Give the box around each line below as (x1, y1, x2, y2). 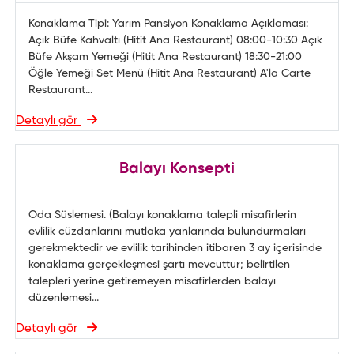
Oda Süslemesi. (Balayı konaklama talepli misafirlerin (28, 209, 297, 220)
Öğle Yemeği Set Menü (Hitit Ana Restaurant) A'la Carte (28, 68, 311, 79)
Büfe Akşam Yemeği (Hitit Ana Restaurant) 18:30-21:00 (28, 51, 303, 62)
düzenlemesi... (28, 292, 100, 303)
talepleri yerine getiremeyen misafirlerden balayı (28, 276, 277, 287)
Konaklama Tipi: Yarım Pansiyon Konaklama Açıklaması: (28, 18, 309, 29)
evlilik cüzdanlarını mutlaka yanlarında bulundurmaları (28, 226, 307, 237)
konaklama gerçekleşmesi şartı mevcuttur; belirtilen (28, 259, 291, 270)
